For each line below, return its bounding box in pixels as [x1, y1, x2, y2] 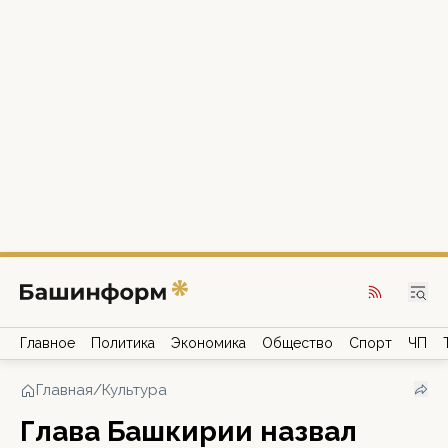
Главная [36, 381, 93, 399]
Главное [20, 335, 75, 351]
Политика [91, 335, 155, 351]
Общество [262, 335, 333, 351]
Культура [102, 381, 167, 399]
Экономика [171, 335, 246, 351]
